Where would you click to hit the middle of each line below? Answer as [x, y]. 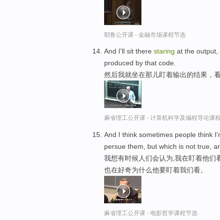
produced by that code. [140, 63]
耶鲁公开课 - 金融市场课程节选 [145, 35]
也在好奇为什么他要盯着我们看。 [156, 170]
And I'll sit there [129, 51]
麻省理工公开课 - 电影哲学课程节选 [151, 213]
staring [164, 51]
